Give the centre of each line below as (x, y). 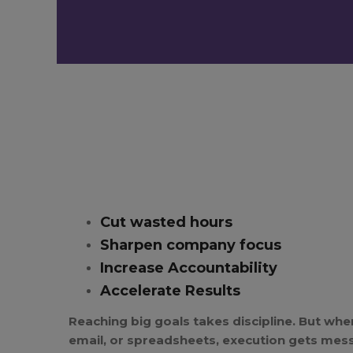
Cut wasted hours (166, 222)
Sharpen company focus (191, 245)
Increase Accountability (189, 268)
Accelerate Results (170, 291)
